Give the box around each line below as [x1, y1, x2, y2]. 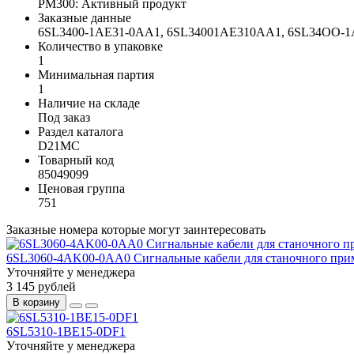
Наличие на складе [38, 96, 140, 110]
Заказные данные [38, 10, 131, 24]
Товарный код [38, 153, 114, 167]
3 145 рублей [6, 279, 76, 293]
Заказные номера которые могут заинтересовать [6, 222, 265, 236]
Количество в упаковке [38, 39, 163, 53]
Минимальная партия [38, 67, 154, 81]
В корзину [13, 296, 60, 308]
